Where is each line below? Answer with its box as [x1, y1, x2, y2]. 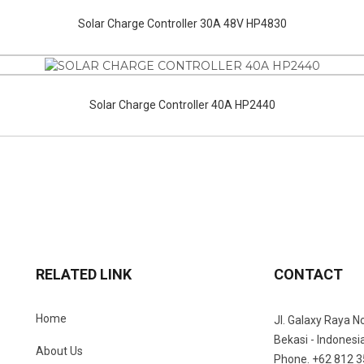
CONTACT [273, 265, 343, 283]
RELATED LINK [36, 265, 132, 283]
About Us [36, 344, 83, 357]
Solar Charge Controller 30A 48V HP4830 [77, 17, 287, 31]
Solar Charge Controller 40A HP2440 [89, 97, 275, 111]
